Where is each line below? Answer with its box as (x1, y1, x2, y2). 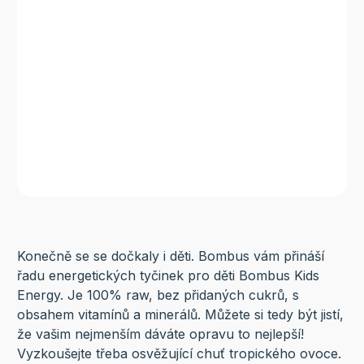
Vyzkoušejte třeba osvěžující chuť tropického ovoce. (16, 344, 341, 362)
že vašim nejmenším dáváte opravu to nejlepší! (16, 325, 304, 342)
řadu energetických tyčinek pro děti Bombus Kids (16, 266, 319, 284)
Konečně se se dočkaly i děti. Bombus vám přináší (16, 247, 324, 264)
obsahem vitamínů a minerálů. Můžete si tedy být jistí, (16, 305, 344, 323)
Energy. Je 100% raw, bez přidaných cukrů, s (16, 286, 299, 303)
